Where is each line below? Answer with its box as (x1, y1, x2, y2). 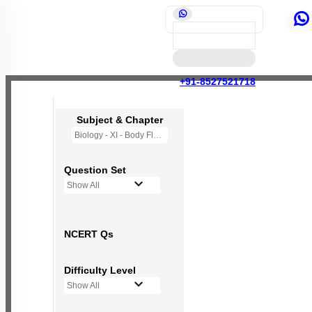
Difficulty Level (64, 265, 136, 276)
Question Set (64, 164, 126, 175)
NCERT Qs (64, 228, 114, 240)
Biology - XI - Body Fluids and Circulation (153, 130, 162, 140)
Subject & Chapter (77, 114, 163, 125)
